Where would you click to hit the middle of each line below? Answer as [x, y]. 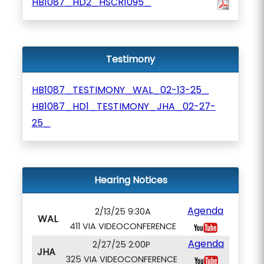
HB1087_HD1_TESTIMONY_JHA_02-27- [123, 106]
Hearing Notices [131, 180]
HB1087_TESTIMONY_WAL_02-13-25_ [120, 90]
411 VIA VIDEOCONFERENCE [123, 226]
